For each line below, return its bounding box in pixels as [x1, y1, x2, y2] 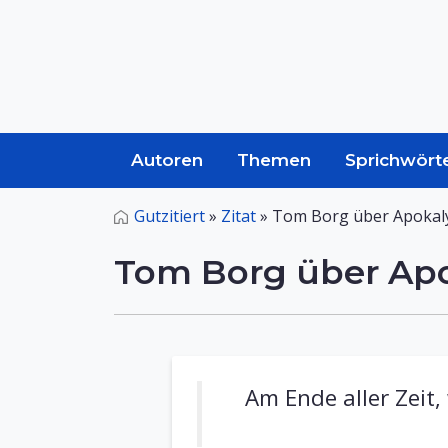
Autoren [131, 150, 203, 170]
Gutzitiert [134, 205, 205, 227]
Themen [237, 150, 311, 170]
